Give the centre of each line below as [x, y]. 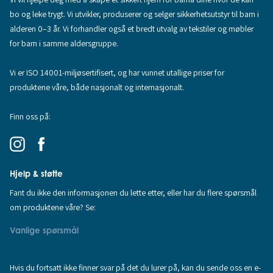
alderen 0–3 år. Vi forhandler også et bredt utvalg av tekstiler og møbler [132, 29]
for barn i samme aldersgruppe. [64, 44]
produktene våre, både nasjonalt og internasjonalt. [97, 87]
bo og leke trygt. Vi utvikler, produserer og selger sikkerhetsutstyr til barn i [135, 14]
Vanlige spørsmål [44, 230]
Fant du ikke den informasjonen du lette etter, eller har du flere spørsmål [133, 192]
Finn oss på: [30, 117]
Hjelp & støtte [37, 174]
